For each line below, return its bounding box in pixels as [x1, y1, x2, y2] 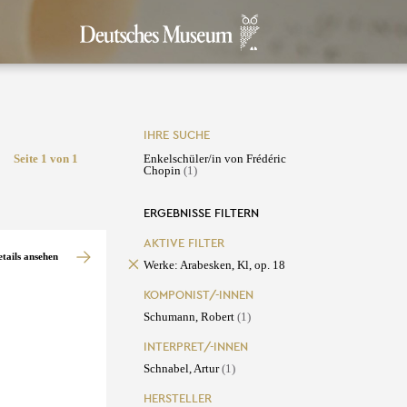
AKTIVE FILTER [143, 235, 224, 252]
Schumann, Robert [143, 310, 237, 324]
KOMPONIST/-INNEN [143, 287, 253, 303]
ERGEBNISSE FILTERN [143, 205, 259, 222]
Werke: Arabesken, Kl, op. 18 [143, 258, 285, 273]
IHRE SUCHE [143, 127, 210, 143]
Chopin [143, 164, 184, 178]
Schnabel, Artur [143, 362, 222, 376]
